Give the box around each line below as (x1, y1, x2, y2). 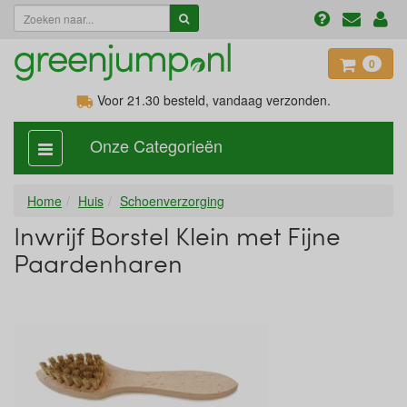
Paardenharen (14, 245, 183, 280)
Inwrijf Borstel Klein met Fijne (14, 218, 341, 253)
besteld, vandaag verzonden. (160, 91, 331, 109)
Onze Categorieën (90, 134, 223, 157)
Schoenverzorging (120, 192, 224, 210)
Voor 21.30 (94, 91, 160, 109)
